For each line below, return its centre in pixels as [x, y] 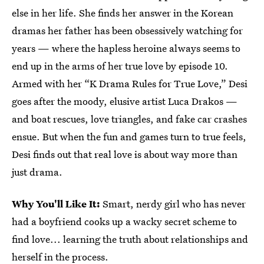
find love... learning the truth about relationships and [130, 239]
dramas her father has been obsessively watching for [127, 31]
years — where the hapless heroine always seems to [126, 48]
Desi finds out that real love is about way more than [125, 154]
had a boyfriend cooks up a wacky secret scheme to [124, 222]
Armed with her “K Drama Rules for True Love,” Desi [130, 84]
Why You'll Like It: [56, 204]
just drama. [37, 172]
